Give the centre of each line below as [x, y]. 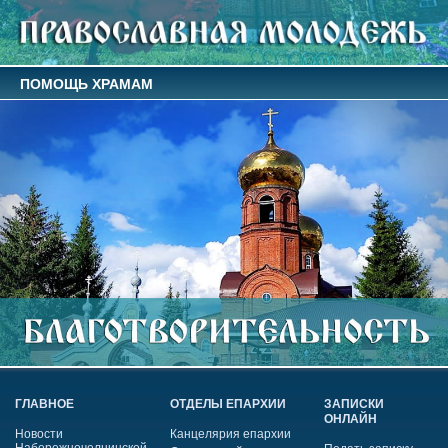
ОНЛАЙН [351, 418]
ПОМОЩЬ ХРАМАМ [86, 83]
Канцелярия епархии [230, 433]
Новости [39, 433]
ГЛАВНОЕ [45, 403]
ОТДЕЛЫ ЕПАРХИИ [227, 403]
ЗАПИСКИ [354, 403]
